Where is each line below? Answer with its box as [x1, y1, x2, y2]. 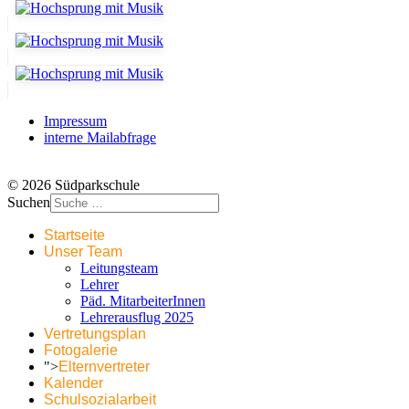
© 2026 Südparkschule [7, 177, 140, 194]
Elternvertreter [58, 359, 150, 375]
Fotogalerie [44, 342, 118, 359]
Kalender [44, 375, 103, 392]
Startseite [44, 227, 105, 244]
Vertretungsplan [44, 326, 146, 342]
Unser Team [44, 244, 122, 260]
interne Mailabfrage [44, 130, 156, 146]
